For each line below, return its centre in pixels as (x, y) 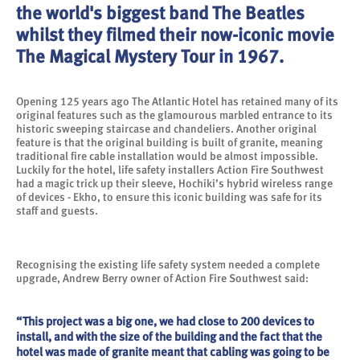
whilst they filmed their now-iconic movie (175, 35)
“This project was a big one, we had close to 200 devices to (165, 321)
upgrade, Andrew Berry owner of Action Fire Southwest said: (162, 278)
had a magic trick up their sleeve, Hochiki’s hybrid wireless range (174, 183)
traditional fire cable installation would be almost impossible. (167, 156)
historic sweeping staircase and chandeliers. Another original (166, 129)
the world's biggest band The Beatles (160, 13)
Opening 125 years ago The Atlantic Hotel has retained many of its (177, 101)
